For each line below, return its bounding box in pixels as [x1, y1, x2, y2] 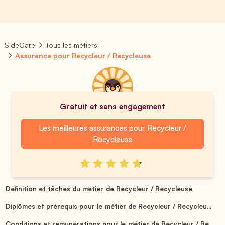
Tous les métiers [46, 41, 98, 49]
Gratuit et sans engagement [60, 101, 165, 111]
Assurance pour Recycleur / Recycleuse [15, 51, 151, 60]
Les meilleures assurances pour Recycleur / [39, 123, 186, 133]
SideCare [5, 41, 35, 49]
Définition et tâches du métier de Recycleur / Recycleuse [6, 184, 192, 193]
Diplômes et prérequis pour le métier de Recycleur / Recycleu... [6, 202, 211, 210]
